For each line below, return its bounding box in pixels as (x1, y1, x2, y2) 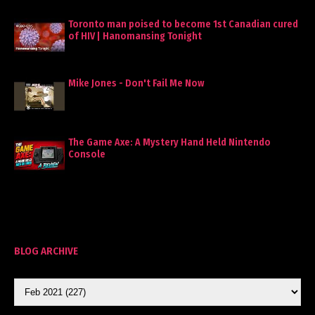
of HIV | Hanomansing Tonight (68, 30, 202, 43)
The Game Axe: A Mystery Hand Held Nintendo (68, 136, 271, 149)
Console (68, 148, 105, 161)
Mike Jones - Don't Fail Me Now (68, 77, 205, 90)
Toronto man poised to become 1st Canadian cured (68, 18, 298, 31)
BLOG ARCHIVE (14, 245, 78, 258)
